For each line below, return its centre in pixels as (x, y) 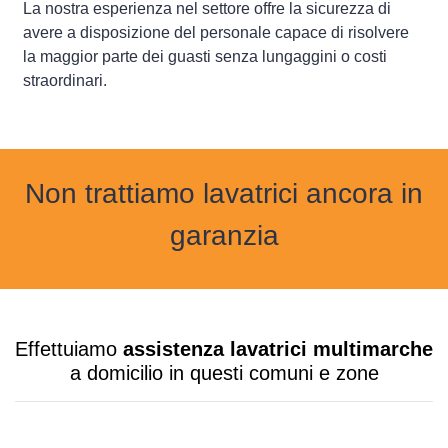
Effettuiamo (69, 349)
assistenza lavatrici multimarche (278, 349)
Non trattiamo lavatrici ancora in (224, 194)
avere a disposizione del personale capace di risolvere (216, 33)
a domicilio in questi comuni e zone (224, 373)
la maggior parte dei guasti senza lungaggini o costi (205, 57)
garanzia (224, 236)
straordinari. (65, 81)
